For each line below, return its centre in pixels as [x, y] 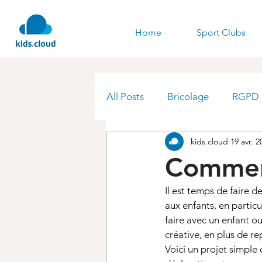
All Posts [125, 96]
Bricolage [188, 96]
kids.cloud [209, 141]
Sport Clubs [221, 32]
